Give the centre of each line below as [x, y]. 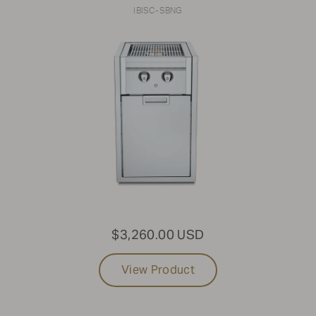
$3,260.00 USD [158, 234]
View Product [158, 269]
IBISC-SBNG [158, 10]
